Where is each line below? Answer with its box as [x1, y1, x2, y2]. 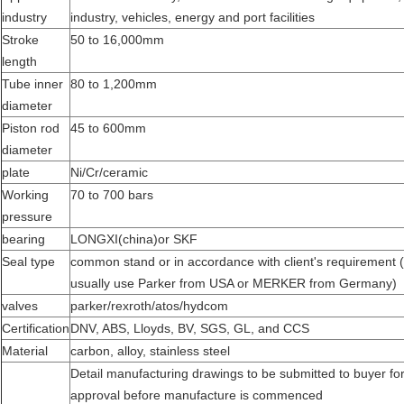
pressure [2, 209, 52, 225]
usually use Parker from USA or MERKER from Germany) [70, 276, 397, 291]
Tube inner [2, 77, 63, 92]
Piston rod [2, 121, 60, 136]
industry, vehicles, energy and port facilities [70, 10, 315, 25]
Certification [2, 321, 69, 336]
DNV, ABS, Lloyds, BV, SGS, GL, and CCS [70, 321, 309, 336]
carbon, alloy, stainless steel [70, 344, 230, 359]
